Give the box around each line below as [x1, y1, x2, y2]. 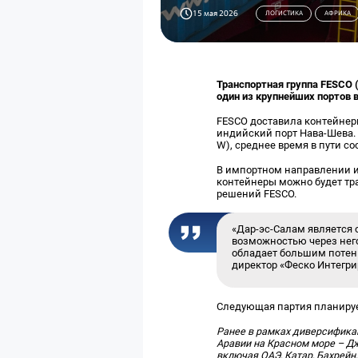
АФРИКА [324, 9, 351, 18]
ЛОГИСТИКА [265, 9, 303, 18]
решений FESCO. [217, 187, 297, 200]
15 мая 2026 [193, 8, 239, 19]
